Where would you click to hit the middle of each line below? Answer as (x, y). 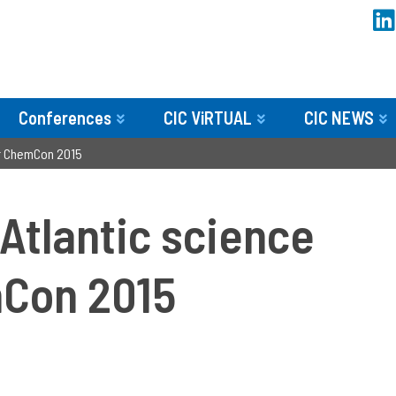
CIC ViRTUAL (208, 118)
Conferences (65, 118)
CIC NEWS (339, 118)
